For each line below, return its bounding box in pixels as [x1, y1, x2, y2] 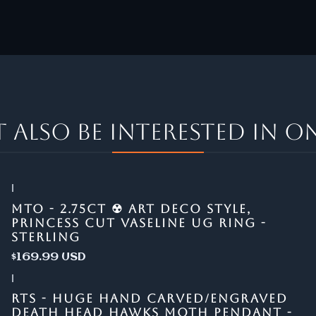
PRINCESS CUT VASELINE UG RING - [11, 215, 267, 230]
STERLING [11, 229, 80, 244]
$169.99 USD [11, 250, 86, 263]
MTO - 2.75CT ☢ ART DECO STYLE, [11, 201, 251, 216]
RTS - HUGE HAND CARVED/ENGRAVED [11, 291, 288, 305]
